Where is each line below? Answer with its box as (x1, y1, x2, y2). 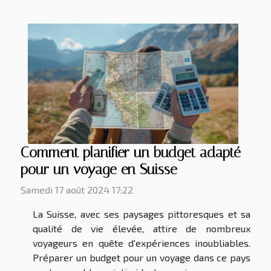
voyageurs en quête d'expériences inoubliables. (33, 237, 250, 249)
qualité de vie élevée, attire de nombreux (33, 223, 250, 235)
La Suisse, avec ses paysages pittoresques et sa (33, 208, 250, 220)
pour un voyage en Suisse (21, 161, 177, 178)
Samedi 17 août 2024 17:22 (21, 184, 133, 196)
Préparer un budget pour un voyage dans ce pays (33, 252, 250, 264)
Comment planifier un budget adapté (21, 144, 241, 162)
